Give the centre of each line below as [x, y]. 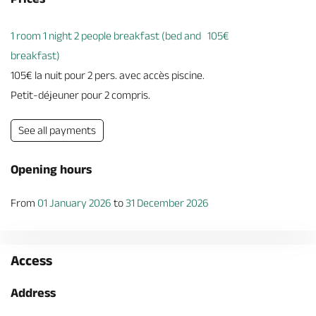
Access [31, 260]
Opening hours [51, 169]
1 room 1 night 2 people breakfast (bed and [106, 36]
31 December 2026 [167, 203]
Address [33, 293]
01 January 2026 [74, 203]
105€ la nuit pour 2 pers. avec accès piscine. [108, 75]
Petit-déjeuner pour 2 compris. [80, 95]
